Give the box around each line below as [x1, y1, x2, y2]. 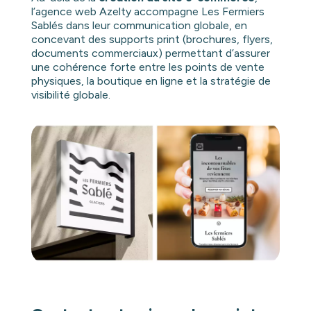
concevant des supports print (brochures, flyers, [31, 33, 273, 46]
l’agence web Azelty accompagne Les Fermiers [31, 5, 264, 18]
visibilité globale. [31, 88, 110, 101]
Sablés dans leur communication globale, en [31, 19, 247, 32]
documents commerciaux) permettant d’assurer [31, 47, 270, 60]
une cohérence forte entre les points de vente [31, 60, 264, 74]
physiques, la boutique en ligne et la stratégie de [31, 74, 271, 87]
